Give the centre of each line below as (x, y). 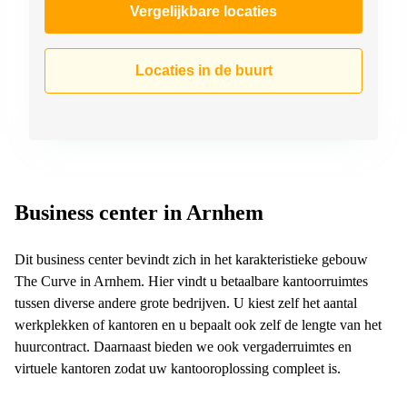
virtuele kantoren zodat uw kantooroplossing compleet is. (178, 368)
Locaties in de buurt (203, 70)
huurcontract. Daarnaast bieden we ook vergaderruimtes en (183, 346)
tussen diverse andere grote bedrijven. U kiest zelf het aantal (186, 303)
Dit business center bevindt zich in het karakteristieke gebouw (191, 259)
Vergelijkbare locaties (203, 11)
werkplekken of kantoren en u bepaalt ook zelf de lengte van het (198, 324)
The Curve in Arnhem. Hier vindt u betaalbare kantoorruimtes (191, 281)
